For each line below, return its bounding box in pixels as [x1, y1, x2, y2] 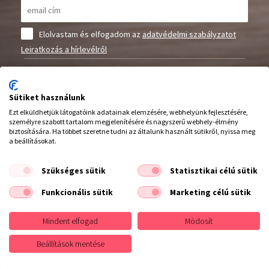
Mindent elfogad [43, 216, 98, 226]
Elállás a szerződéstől [24, 65, 112, 77]
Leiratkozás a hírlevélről [21, 43, 107, 55]
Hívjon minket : [30, 195, 76, 205]
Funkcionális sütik [41, 186, 113, 198]
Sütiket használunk [9, 92, 85, 103]
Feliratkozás [40, 103, 106, 120]
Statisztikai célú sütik [169, 165, 258, 176]
